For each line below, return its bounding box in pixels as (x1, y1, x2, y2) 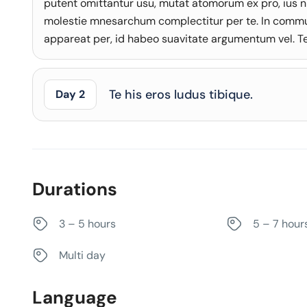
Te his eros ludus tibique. (109, 86, 253, 103)
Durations (32, 177, 117, 201)
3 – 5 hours (59, 217, 116, 231)
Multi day (59, 248, 106, 262)
